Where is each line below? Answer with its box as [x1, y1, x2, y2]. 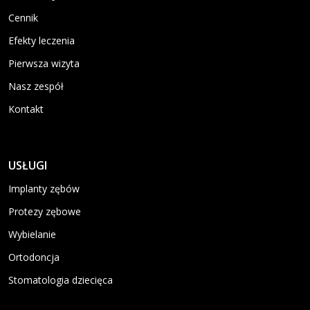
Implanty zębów [8, 181, 80, 195]
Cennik [8, 10, 38, 24]
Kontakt [8, 102, 44, 116]
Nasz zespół [8, 79, 64, 93]
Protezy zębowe [8, 204, 81, 218]
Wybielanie [8, 227, 56, 241]
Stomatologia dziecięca [8, 273, 113, 286]
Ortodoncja [8, 250, 60, 264]
